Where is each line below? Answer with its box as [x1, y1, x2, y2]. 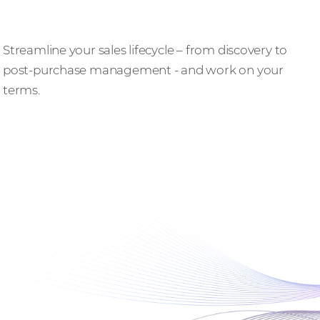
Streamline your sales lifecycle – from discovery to [3, 42, 288, 57]
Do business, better [3, 22, 124, 37]
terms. [3, 82, 40, 97]
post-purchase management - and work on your [3, 62, 284, 77]
